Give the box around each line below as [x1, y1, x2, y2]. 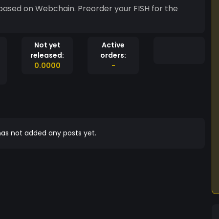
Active [102, 40, 125, 50]
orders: [100, 50, 126, 60]
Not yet [34, 40, 61, 50]
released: [30, 50, 64, 60]
